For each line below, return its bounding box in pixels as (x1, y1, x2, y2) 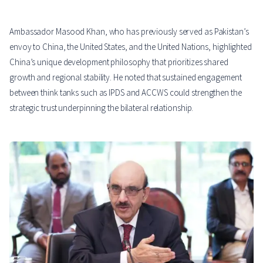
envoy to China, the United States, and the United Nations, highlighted (9, 41, 252, 53)
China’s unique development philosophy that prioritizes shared (9, 56, 228, 68)
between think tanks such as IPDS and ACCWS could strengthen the (9, 87, 242, 99)
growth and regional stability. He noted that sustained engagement (9, 72, 242, 83)
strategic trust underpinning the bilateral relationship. (9, 102, 194, 114)
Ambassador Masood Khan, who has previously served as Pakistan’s (9, 26, 249, 38)
